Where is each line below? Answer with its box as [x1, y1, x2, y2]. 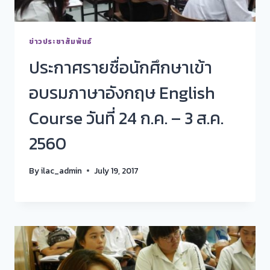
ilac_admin [41, 164, 83, 177]
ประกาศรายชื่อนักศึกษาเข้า [29, 55, 212, 81]
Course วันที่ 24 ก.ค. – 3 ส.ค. [29, 105, 224, 131]
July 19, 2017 [94, 164, 139, 177]
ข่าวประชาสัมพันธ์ [29, 36, 92, 48]
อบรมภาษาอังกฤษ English [29, 80, 215, 106]
